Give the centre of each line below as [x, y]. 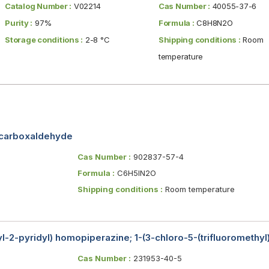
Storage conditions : [44, 39]
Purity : [19, 23]
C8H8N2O [213, 23]
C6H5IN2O [135, 173]
